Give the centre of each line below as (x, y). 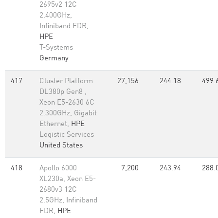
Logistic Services (67, 135)
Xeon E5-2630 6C (67, 103)
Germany (54, 59)
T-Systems (56, 48)
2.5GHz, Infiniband (68, 201)
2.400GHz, (56, 16)
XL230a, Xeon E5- (68, 179)
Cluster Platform (66, 82)
